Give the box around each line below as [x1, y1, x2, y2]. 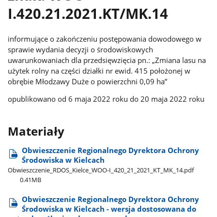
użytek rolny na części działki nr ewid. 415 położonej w [8, 65, 191, 76]
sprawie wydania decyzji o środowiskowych [8, 44, 154, 54]
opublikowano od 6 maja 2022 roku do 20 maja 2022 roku [8, 94, 205, 104]
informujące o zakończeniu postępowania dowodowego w [8, 33, 202, 44]
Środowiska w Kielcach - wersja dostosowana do [22, 203, 197, 214]
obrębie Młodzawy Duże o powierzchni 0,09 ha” [8, 76, 168, 86]
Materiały [8, 123, 65, 139]
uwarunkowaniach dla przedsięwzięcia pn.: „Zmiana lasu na [8, 55, 206, 65]
